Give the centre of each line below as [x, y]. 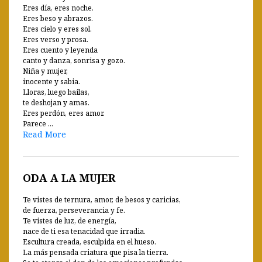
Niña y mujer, [45, 71]
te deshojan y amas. [56, 102]
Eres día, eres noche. [58, 8]
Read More [44, 134]
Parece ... [38, 123]
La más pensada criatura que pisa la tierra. [96, 252]
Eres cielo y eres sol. [57, 29]
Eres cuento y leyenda [60, 50]
